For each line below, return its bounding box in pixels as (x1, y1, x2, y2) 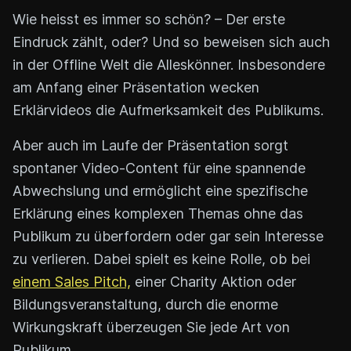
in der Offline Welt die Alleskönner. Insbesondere (13, 56, 325, 73)
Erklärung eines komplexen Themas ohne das (13, 204, 303, 222)
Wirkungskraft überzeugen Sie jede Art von (13, 318, 290, 335)
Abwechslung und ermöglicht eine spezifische (13, 182, 308, 199)
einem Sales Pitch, (13, 273, 131, 290)
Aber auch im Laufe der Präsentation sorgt (13, 136, 288, 154)
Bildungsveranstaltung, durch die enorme (13, 295, 278, 313)
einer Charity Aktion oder (131, 273, 296, 290)
